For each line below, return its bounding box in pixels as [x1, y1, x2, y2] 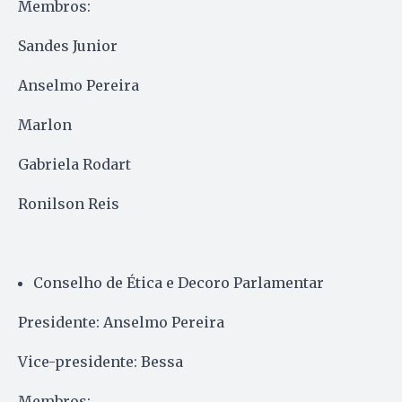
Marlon [18, 115, 72, 134]
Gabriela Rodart [18, 154, 131, 173]
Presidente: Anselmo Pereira [18, 312, 224, 331]
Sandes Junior [18, 36, 118, 55]
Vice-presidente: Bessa [18, 352, 183, 371]
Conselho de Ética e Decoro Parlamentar [33, 273, 324, 292]
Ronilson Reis [18, 194, 119, 213]
